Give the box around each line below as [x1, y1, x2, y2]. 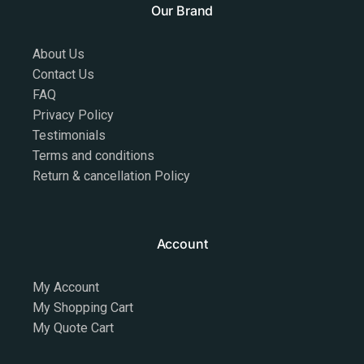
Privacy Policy [32, 107, 114, 123]
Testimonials [32, 128, 106, 143]
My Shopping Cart [32, 300, 133, 315]
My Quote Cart [32, 320, 114, 336]
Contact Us [32, 67, 94, 82]
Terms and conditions [32, 148, 154, 163]
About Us [32, 46, 84, 62]
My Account [32, 279, 99, 295]
